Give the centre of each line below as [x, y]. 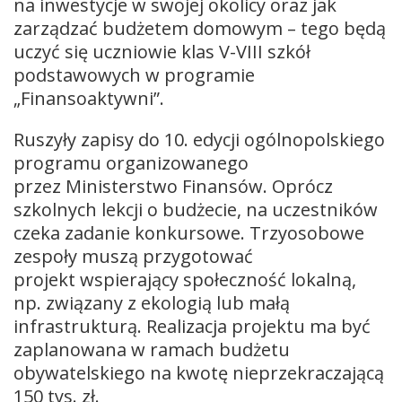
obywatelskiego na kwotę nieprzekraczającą [199, 372]
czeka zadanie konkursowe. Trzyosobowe [189, 232]
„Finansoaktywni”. [91, 98]
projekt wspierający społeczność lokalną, [185, 279]
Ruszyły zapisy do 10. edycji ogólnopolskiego [199, 139]
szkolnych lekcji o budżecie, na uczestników [196, 209]
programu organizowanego [131, 162]
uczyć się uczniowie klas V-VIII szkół [162, 51]
